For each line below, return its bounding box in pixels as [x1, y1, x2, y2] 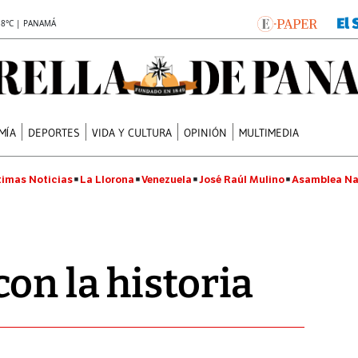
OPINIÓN [184, 125, 228, 140]
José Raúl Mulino [199, 173, 284, 186]
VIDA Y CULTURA [92, 125, 173, 140]
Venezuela [141, 173, 192, 186]
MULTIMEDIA [239, 125, 300, 140]
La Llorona [80, 173, 134, 186]
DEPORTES [28, 125, 81, 140]
